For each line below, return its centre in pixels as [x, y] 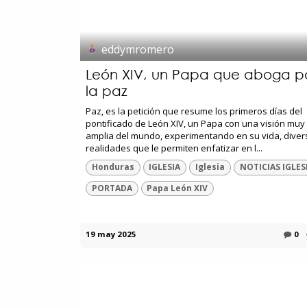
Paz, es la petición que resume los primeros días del [194, 111]
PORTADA [112, 188]
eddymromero [138, 49]
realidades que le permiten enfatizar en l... [174, 148]
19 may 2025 [111, 234]
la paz [107, 91]
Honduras [113, 167]
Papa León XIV [177, 188]
